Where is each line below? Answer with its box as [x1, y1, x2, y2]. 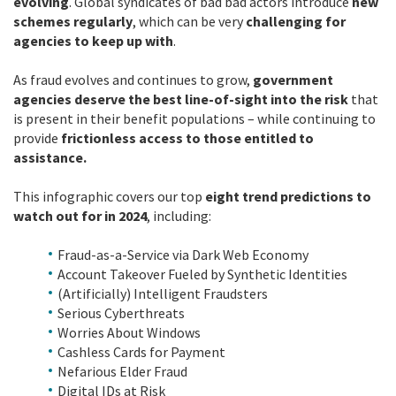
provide [13, 129, 61, 147]
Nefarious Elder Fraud [57, 362, 187, 380]
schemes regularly [13, 12, 133, 30]
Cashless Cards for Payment [57, 343, 225, 361]
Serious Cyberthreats [57, 304, 185, 322]
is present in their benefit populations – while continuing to [13, 110, 376, 127]
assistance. [13, 148, 87, 166]
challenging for [246, 12, 346, 30]
